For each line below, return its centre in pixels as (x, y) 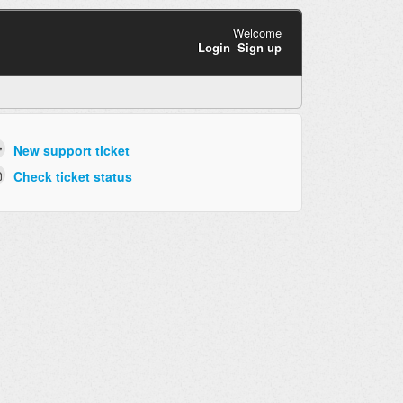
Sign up (259, 47)
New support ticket (71, 151)
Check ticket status (72, 176)
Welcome (257, 32)
